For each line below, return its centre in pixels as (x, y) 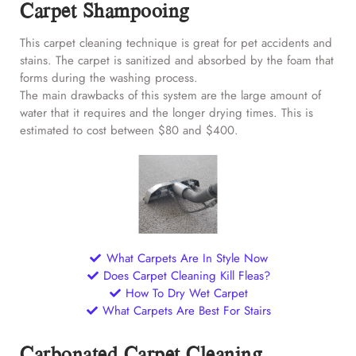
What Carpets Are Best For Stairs (187, 310)
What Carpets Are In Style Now (187, 258)
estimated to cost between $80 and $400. (129, 131)
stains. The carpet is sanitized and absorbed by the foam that (177, 61)
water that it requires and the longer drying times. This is (166, 113)
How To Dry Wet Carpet (187, 293)
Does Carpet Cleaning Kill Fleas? (187, 275)
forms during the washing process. (109, 78)
